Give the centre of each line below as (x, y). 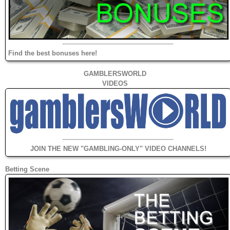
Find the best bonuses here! (53, 53)
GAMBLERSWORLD (115, 73)
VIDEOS (115, 83)
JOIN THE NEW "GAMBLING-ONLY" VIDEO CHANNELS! (118, 148)
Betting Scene (27, 169)
